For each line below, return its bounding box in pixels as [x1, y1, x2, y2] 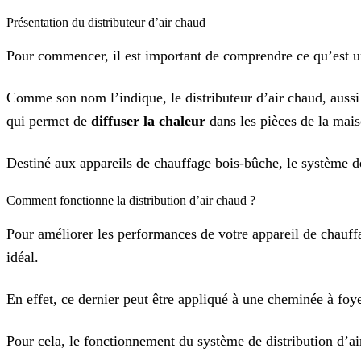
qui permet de [6, 113, 91, 130]
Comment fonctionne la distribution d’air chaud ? [6, 193, 255, 207]
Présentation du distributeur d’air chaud [6, 15, 205, 30]
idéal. [6, 249, 39, 266]
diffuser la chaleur [91, 113, 205, 130]
